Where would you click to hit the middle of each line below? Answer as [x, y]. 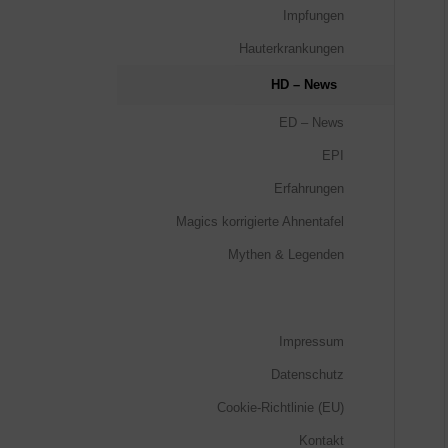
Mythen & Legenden [285, 254]
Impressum [311, 341]
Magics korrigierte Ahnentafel [259, 221]
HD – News [303, 84]
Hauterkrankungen [291, 48]
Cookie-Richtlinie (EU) [280, 407]
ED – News [311, 122]
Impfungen [313, 15]
